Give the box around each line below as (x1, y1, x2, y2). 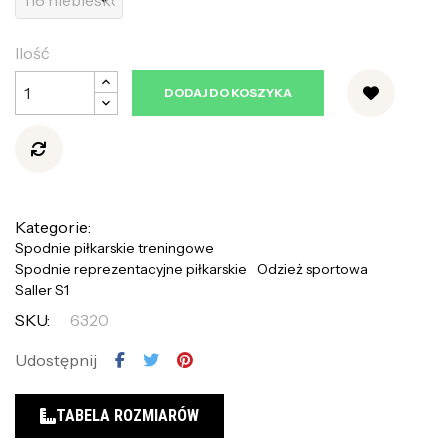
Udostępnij (15, 349, 97, 370)
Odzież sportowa (257, 259, 368, 278)
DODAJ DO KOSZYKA (164, 84, 292, 100)
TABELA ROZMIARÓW (56, 405, 199, 425)
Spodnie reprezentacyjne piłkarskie (15, 259, 247, 278)
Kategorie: (15, 216, 91, 237)
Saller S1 (15, 280, 69, 299)
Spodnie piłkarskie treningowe (15, 238, 214, 257)
